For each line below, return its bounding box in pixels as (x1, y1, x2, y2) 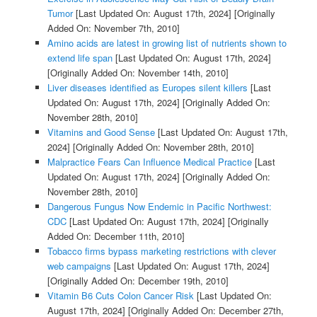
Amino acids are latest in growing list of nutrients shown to (47, 35, 287, 50)
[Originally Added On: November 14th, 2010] (47, 65, 229, 79)
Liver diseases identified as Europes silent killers (47, 80, 248, 94)
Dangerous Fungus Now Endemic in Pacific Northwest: (47, 199, 272, 213)
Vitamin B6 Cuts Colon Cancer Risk (47, 288, 194, 302)
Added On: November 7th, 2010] (47, 21, 180, 35)
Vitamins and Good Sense (47, 125, 155, 139)
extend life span (47, 50, 113, 64)
